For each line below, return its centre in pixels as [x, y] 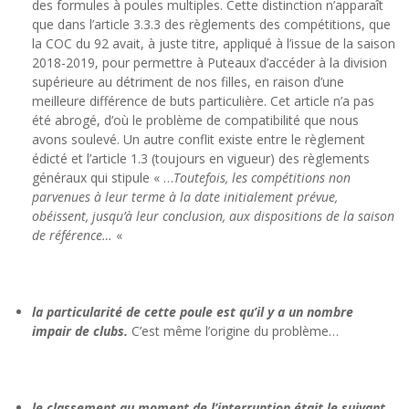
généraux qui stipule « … [103, 177]
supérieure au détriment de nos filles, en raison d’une [188, 81]
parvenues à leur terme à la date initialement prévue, [185, 196]
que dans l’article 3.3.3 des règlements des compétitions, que [211, 24]
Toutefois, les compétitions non [262, 177]
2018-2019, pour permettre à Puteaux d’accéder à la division [210, 62]
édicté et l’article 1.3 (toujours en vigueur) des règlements [201, 158]
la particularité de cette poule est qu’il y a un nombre [193, 311]
